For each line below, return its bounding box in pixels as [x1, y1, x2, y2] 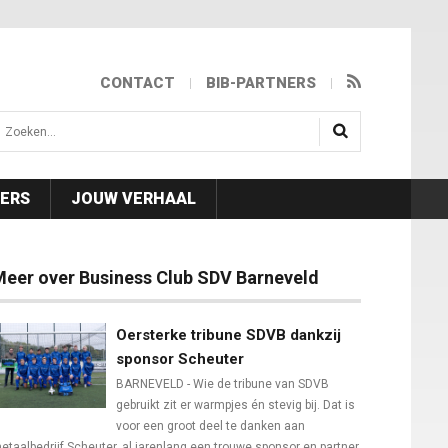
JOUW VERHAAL [71, 189, 196, 209]
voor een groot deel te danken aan [116, 419, 305, 434]
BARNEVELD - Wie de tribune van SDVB [116, 377, 329, 392]
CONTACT [100, 74, 175, 92]
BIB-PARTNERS [206, 74, 316, 92]
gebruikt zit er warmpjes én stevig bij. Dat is [116, 398, 355, 413]
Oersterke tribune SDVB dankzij [116, 326, 341, 345]
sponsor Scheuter [116, 350, 244, 369]
